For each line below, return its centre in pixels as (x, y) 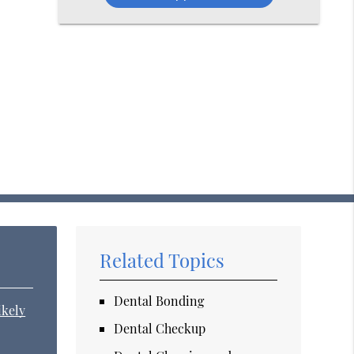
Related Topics (162, 260)
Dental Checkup (160, 328)
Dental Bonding (159, 300)
